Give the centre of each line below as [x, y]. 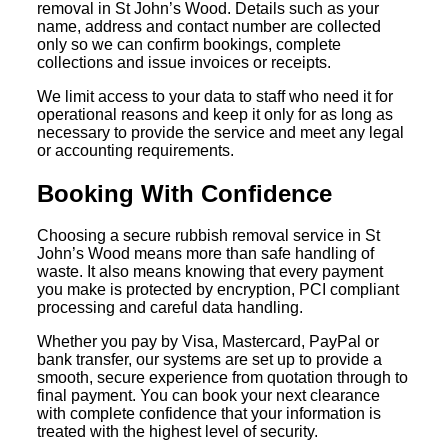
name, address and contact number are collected [209, 26]
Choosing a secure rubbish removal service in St [209, 236]
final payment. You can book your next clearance [209, 396]
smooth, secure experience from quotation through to [223, 378]
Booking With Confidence [185, 193]
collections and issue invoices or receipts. [184, 62]
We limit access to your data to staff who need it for [215, 96]
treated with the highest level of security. [178, 432]
